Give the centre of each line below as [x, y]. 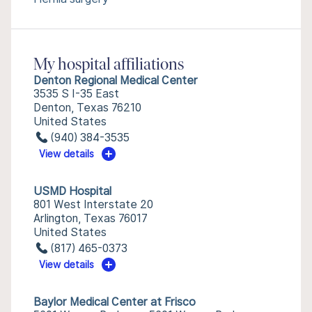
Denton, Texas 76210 [87, 108]
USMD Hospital [72, 191]
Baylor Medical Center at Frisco [115, 302]
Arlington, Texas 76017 [91, 218]
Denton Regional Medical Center [116, 80]
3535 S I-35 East [76, 94]
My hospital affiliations [109, 65]
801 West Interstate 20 [93, 204]
